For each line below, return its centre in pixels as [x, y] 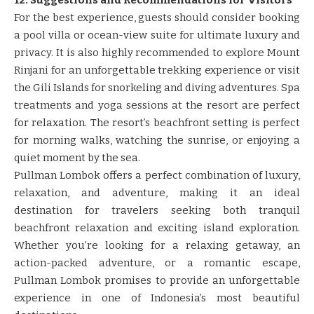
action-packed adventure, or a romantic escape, [157, 262]
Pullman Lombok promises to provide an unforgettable [157, 280]
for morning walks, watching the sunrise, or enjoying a [157, 140]
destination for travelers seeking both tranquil [157, 210]
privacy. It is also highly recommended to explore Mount [157, 52]
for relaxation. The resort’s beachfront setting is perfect [157, 122]
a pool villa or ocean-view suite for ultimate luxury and [157, 35]
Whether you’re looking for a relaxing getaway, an [157, 245]
